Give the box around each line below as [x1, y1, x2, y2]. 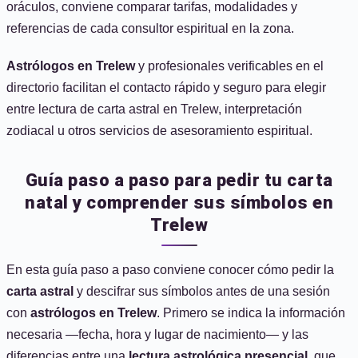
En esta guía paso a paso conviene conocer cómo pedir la [6, 263, 334, 276]
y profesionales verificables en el [135, 59, 324, 73]
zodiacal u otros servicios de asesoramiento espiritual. [6, 124, 312, 137]
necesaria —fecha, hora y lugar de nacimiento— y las [6, 328, 308, 341]
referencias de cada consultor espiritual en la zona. [6, 22, 294, 35]
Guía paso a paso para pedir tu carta [25, 170, 333, 190]
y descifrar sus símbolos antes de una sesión [74, 284, 330, 298]
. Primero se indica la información [157, 306, 345, 320]
